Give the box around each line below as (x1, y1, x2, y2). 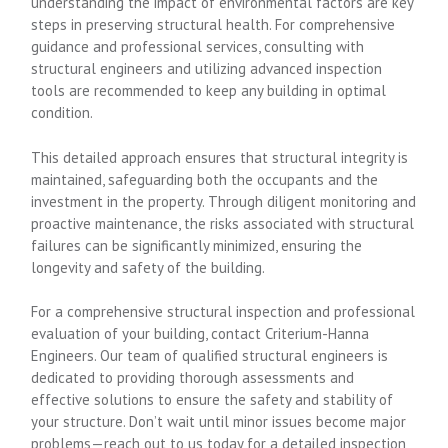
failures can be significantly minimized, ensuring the (31, 235, 363, 255)
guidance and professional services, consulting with (31, 37, 365, 56)
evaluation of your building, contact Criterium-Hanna (31, 324, 370, 343)
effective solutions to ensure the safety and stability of (31, 390, 394, 409)
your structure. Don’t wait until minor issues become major (31, 412, 407, 431)
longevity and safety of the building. (31, 257, 266, 277)
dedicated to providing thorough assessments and (31, 368, 355, 387)
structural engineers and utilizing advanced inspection (31, 59, 383, 78)
